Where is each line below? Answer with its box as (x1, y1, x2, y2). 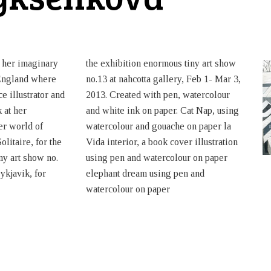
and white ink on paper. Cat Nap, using (85, 105, 239, 116)
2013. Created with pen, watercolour (85, 90, 230, 100)
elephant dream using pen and (85, 168, 204, 179)
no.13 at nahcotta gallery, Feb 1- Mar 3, (85, 74, 241, 85)
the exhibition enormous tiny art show (85, 58, 236, 69)
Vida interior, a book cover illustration (85, 137, 238, 148)
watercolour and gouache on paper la (85, 121, 231, 132)
